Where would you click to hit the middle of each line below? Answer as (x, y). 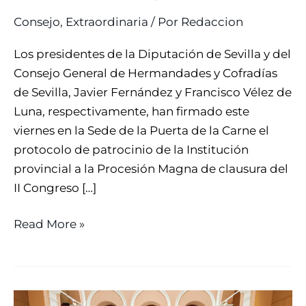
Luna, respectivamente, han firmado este (131, 111)
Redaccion (212, 22)
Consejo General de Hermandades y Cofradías (145, 73)
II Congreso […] (55, 187)
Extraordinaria (107, 22)
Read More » (49, 224)
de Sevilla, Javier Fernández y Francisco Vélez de (153, 92)
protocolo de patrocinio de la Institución (131, 149)
